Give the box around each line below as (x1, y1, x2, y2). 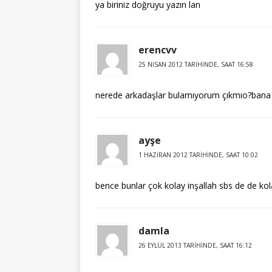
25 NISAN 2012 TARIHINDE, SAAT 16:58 (138, 60, 253, 69)
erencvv (138, 43, 177, 56)
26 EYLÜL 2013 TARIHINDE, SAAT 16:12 (138, 241, 252, 250)
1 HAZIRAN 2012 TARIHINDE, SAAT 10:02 (138, 151, 258, 159)
